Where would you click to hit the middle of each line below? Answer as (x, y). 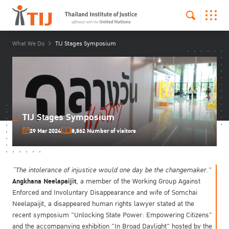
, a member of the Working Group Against (138, 181)
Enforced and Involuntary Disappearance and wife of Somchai (105, 192)
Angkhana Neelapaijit (44, 181)
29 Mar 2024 (45, 131)
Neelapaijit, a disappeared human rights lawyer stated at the (103, 204)
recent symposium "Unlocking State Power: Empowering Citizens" (112, 215)
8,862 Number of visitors (104, 131)
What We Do (28, 44)
